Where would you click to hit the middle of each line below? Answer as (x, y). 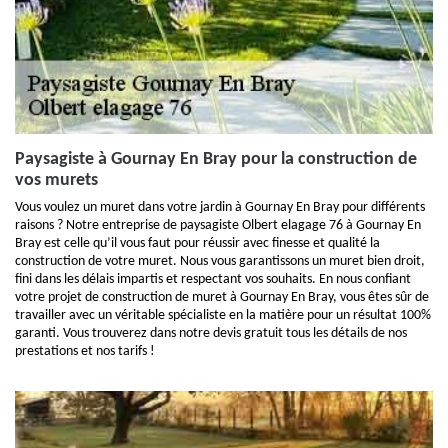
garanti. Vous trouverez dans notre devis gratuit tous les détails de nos (211, 333)
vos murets (56, 180)
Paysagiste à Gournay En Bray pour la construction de (216, 159)
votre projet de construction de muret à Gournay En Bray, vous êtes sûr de (222, 297)
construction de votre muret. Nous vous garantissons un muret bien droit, (220, 261)
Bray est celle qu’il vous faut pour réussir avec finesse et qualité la (197, 243)
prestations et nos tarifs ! (85, 351)
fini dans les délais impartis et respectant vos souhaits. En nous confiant (213, 279)
